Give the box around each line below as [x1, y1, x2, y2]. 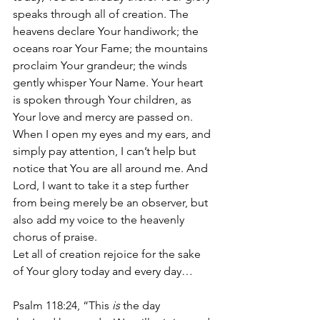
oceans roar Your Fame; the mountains [13, 41, 211, 55]
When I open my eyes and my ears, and [13, 127, 214, 141]
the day [120, 299, 163, 312]
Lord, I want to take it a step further [13, 179, 191, 192]
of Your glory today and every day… [13, 264, 193, 278]
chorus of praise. [13, 230, 97, 244]
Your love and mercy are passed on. [13, 110, 196, 124]
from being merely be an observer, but [13, 196, 211, 209]
